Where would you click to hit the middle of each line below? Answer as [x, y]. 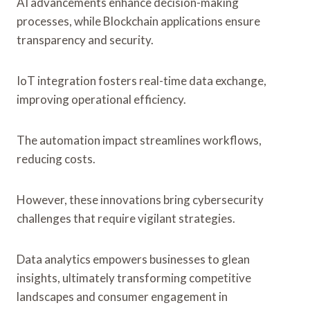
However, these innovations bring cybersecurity [140, 199]
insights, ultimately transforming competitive [134, 277]
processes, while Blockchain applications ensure [138, 21]
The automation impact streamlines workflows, [139, 140]
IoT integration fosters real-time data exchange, [142, 80]
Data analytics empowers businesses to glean [133, 259]
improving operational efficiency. [101, 99]
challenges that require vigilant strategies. [126, 218]
